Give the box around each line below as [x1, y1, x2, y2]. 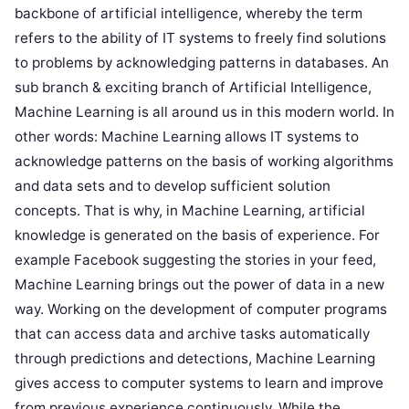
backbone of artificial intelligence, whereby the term [15, 5, 362, 22]
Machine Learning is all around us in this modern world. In [15, 103, 394, 121]
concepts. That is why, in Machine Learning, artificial [15, 202, 365, 219]
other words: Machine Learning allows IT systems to [15, 128, 359, 145]
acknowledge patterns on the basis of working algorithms [15, 152, 393, 170]
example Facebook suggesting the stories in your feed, [15, 251, 376, 268]
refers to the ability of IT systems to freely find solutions [15, 29, 386, 47]
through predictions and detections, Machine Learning [15, 350, 375, 367]
